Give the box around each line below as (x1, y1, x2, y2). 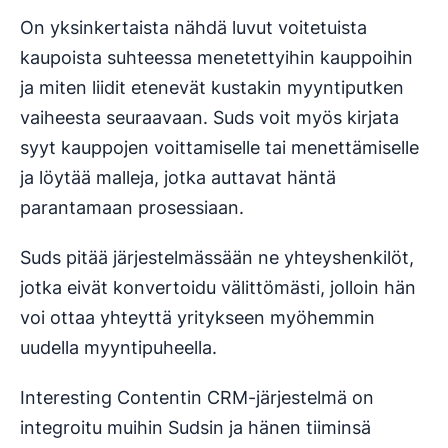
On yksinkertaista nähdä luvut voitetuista (20, 16, 367, 38)
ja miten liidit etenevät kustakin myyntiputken (20, 76, 404, 98)
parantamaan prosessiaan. (20, 196, 244, 218)
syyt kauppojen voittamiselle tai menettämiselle (20, 136, 419, 158)
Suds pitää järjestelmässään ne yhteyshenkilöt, (20, 246, 414, 268)
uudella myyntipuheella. (20, 336, 217, 358)
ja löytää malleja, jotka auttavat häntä (20, 166, 336, 188)
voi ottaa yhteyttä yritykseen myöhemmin (20, 306, 375, 328)
